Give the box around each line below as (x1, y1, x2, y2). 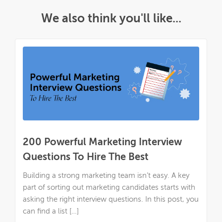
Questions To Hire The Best (23, 153, 149, 163)
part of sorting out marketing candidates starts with (23, 184, 195, 192)
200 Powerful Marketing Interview (23, 138, 182, 148)
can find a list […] (23, 208, 79, 216)
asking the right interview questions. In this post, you (23, 196, 199, 204)
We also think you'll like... (41, 12, 181, 25)
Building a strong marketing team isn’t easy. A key (23, 172, 189, 180)
